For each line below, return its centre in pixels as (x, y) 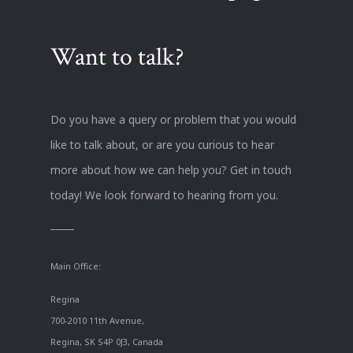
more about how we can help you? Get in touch (171, 170)
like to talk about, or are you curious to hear (162, 145)
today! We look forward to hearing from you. (164, 195)
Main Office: (76, 266)
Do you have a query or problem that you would (173, 120)
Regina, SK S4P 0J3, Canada (107, 341)
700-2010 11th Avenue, (97, 320)
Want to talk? (117, 58)
